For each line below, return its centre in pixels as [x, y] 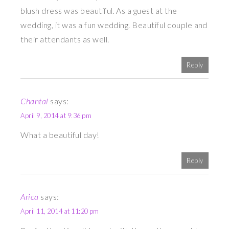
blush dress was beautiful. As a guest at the [99, 11]
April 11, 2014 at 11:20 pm [60, 211]
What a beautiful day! [60, 135]
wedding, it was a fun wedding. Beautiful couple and [114, 25]
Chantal [35, 101]
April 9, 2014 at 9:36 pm [56, 116]
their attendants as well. [65, 39]
